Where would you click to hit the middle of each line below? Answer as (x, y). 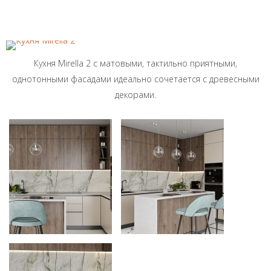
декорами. (135, 95)
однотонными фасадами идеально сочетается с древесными (135, 79)
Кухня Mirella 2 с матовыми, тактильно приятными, (135, 63)
